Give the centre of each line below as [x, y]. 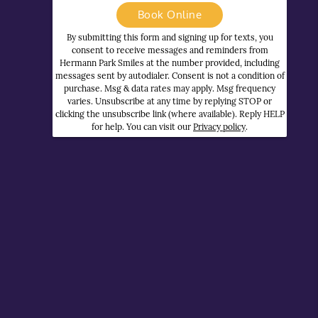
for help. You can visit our [142, 127]
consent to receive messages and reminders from [170, 50]
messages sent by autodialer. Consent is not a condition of [170, 76]
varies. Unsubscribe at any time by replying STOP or [170, 102]
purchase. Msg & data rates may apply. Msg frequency [170, 89]
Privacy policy [219, 127]
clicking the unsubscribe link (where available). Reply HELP [170, 114]
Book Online [170, 15]
